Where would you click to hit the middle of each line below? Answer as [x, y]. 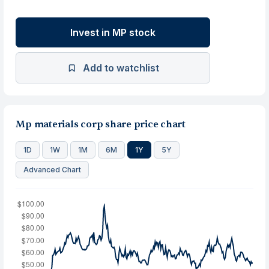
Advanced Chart [53, 170]
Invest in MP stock [113, 32]
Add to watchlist [121, 68]
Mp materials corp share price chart [101, 124]
